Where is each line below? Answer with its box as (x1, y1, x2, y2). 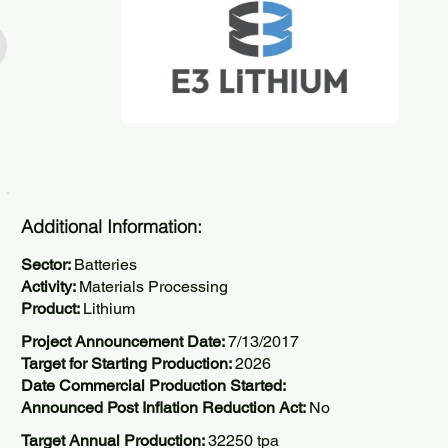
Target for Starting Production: (21, 354, 235, 373)
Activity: (21, 277, 79, 296)
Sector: (21, 255, 74, 274)
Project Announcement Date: (21, 332, 228, 351)
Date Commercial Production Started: (21, 376, 286, 395)
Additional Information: (21, 215, 202, 238)
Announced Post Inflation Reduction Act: (21, 398, 309, 417)
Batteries (74, 255, 137, 274)
